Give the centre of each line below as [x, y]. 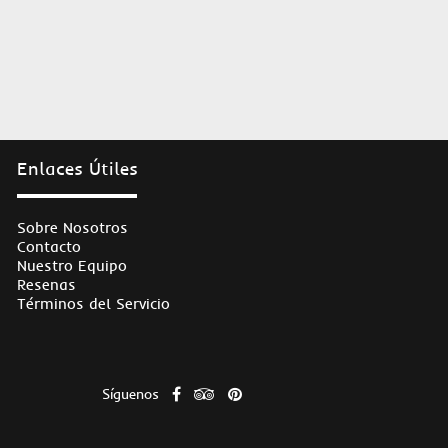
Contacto [48, 246]
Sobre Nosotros [72, 227]
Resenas [46, 284]
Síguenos [130, 394]
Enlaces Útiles [77, 168]
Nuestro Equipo [71, 265]
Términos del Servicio [93, 303]
